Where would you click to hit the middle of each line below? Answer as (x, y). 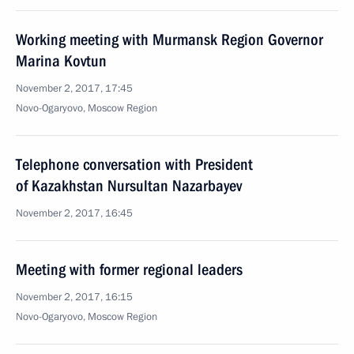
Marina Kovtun (61, 61)
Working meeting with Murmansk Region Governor (169, 40)
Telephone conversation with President (134, 164)
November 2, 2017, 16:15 (74, 297)
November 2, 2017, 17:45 (74, 88)
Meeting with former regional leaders (129, 269)
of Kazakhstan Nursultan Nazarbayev (129, 186)
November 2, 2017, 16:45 (74, 213)
